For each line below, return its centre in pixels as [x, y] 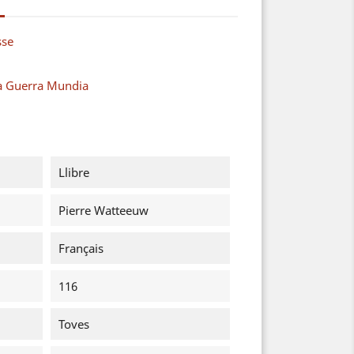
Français [81, 248]
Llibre [73, 172]
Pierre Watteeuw [103, 210]
